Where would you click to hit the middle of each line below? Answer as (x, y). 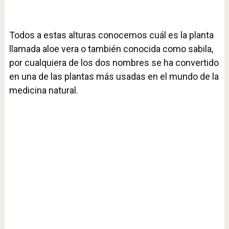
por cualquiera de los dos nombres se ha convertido (114, 63)
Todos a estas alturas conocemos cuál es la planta (111, 35)
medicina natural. (43, 90)
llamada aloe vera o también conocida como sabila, (111, 49)
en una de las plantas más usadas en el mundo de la (114, 76)
